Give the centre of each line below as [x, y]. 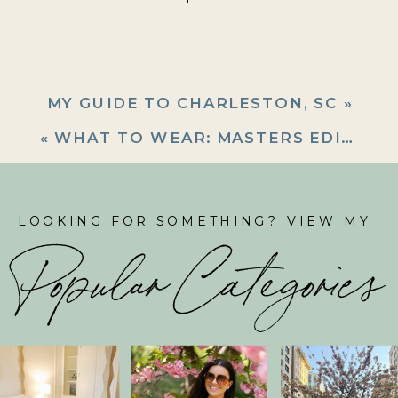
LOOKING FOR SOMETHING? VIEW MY [199, 222]
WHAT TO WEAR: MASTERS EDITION [198, 138]
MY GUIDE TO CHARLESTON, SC [192, 102]
